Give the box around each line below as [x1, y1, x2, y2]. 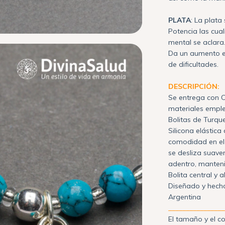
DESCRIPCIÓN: [168, 81, 220, 91]
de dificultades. [168, 59, 221, 69]
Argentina [168, 192, 201, 201]
